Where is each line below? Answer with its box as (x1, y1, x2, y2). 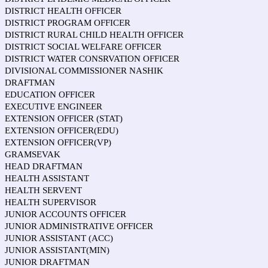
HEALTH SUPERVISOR (5, 197, 96, 207)
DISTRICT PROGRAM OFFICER (5, 18, 130, 28)
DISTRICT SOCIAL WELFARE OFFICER (5, 42, 162, 51)
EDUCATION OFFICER (5, 90, 95, 99)
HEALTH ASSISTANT (5, 173, 89, 183)
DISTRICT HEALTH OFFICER (5, 6, 121, 16)
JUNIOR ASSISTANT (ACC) (5, 233, 113, 243)
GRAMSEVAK (5, 150, 60, 159)
